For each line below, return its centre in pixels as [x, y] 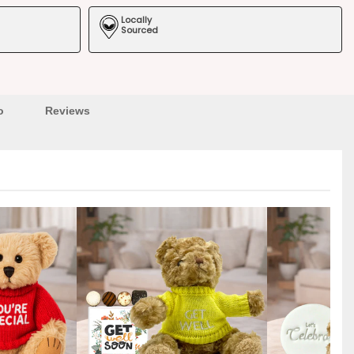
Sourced [139, 30]
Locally [136, 19]
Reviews [67, 110]
